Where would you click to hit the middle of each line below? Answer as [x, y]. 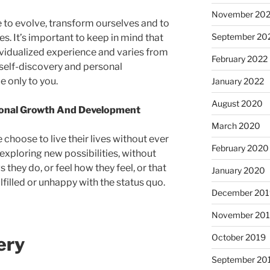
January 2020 [238, 170]
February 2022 [239, 58]
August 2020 [237, 103]
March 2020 [236, 125]
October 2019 [238, 237]
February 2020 [240, 148]
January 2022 [237, 81]
